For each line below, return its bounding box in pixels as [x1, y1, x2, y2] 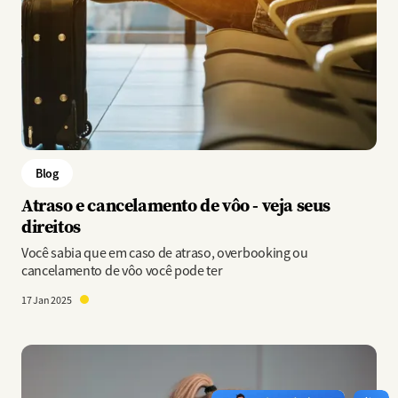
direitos [21, 214, 81, 238]
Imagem [20, 346, 68, 363]
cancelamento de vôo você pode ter [21, 262, 223, 280]
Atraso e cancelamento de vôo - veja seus [21, 193, 331, 217]
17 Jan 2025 [21, 293, 74, 307]
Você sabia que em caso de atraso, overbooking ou [21, 244, 308, 262]
